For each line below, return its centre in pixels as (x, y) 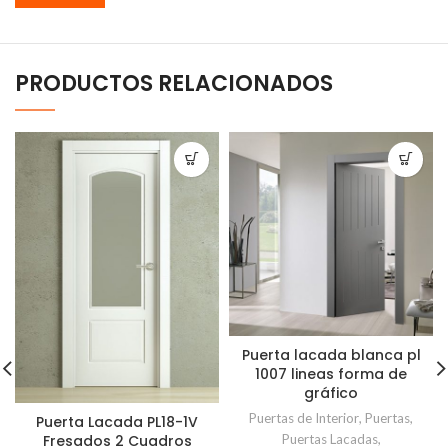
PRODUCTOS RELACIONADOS (174, 83)
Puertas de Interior (304, 417)
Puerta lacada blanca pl (331, 354)
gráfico (331, 392)
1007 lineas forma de (331, 373)
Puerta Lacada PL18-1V (117, 422)
